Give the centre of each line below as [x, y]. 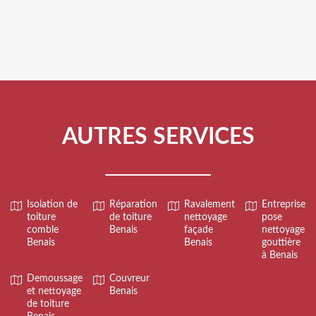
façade [199, 230]
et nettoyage [54, 291]
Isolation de [52, 204]
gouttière [281, 242]
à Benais [280, 255]
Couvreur [129, 278]
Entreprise [284, 204]
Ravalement [209, 204]
